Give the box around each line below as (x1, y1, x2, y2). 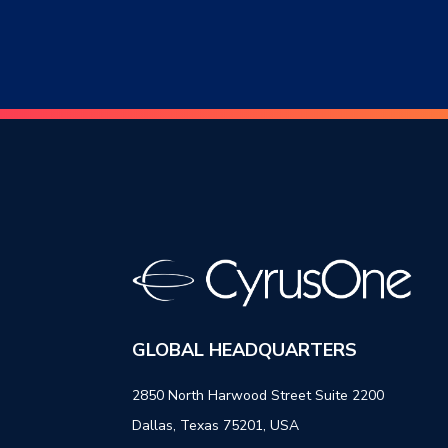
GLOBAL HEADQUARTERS (132, 337, 357, 362)
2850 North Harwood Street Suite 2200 (132, 385, 384, 405)
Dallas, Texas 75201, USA (132, 415, 299, 435)
